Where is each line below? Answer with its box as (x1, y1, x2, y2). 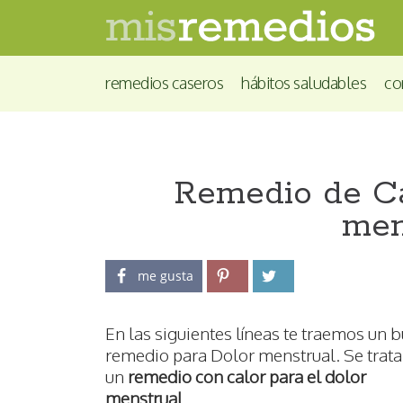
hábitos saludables (241, 72, 366, 93)
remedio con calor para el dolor (128, 365, 366, 388)
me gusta (138, 267, 193, 285)
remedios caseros (105, 72, 223, 93)
